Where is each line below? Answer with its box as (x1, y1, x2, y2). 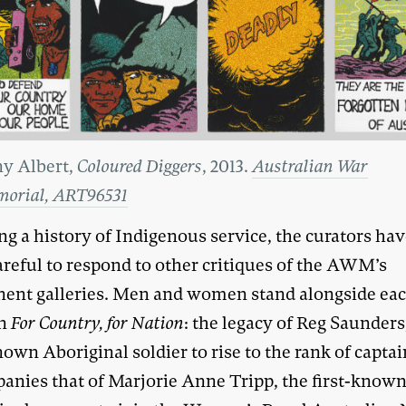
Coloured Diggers (77, 155, 203, 179)
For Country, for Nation (11, 312, 185, 335)
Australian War (252, 155, 369, 179)
